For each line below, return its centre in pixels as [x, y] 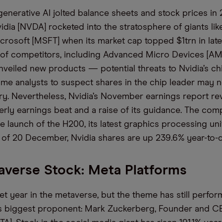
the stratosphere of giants [156, 27]
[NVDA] [33, 27]
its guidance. [157, 111]
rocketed [68, 27]
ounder [178, 209]
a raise [106, 111]
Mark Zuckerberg [118, 209]
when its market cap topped [119, 41]
